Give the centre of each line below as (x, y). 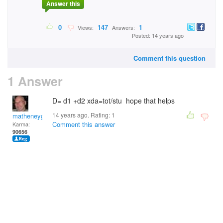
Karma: (21, 124)
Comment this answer (84, 124)
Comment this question (169, 58)
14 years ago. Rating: (82, 115)
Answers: (123, 28)
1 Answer (35, 81)
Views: (85, 28)
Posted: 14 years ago (158, 36)
